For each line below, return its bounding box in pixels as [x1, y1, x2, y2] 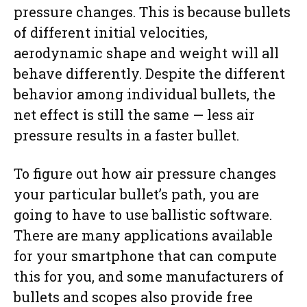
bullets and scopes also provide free [14, 287, 253, 306]
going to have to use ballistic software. [14, 205, 272, 223]
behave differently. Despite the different [14, 64, 285, 82]
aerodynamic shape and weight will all [14, 43, 279, 62]
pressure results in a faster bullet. [14, 125, 239, 144]
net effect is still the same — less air [14, 105, 255, 123]
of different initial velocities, [14, 23, 208, 41]
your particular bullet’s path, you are [14, 184, 259, 203]
